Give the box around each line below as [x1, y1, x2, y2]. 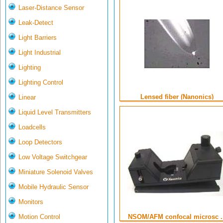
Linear [18, 94, 36, 102]
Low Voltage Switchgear [18, 153, 87, 161]
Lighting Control [18, 79, 63, 87]
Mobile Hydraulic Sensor [18, 183, 89, 191]
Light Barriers [18, 34, 57, 42]
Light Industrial [18, 49, 61, 57]
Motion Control [18, 213, 60, 221]
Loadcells [18, 123, 46, 131]
